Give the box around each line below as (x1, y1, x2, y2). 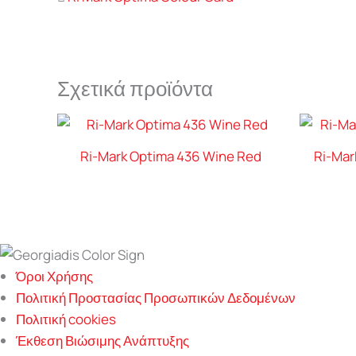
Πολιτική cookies (16, 310, 116, 329)
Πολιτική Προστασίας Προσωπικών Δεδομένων (16, 288, 296, 308)
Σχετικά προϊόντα (57, 74, 213, 103)
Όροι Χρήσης (16, 267, 93, 286)
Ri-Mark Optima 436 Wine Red (79, 147, 261, 166)
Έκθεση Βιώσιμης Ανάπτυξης (16, 331, 189, 350)
